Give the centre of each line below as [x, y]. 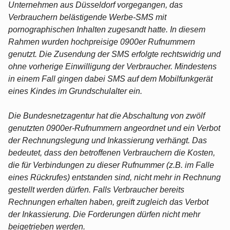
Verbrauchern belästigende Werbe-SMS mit [87, 17]
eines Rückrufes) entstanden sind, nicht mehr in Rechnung [114, 177]
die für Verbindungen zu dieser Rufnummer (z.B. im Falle [111, 165]
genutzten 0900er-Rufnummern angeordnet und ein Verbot [114, 128]
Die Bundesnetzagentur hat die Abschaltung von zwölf [107, 116]
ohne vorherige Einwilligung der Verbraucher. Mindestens [112, 66]
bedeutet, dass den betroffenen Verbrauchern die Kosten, [112, 152]
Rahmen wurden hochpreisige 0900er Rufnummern [102, 42]
